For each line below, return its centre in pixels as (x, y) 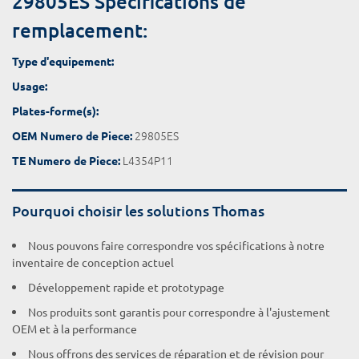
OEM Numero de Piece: (72, 135)
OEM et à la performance (75, 329)
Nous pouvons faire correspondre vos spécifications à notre (176, 245)
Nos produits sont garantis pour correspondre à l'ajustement (179, 312)
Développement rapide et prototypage (126, 287)
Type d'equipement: (63, 61)
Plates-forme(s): (55, 111)
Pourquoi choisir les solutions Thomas (138, 210)
